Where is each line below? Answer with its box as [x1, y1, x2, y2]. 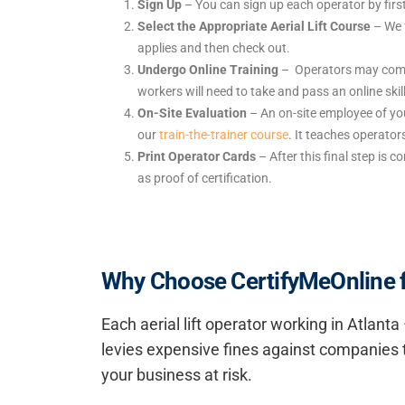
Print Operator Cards [137, 149, 256, 164]
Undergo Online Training [137, 62, 278, 77]
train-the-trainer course [159, 127, 288, 142]
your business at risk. [101, 365, 252, 385]
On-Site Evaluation [137, 106, 247, 120]
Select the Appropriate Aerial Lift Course [137, 19, 373, 33]
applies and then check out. [137, 41, 290, 55]
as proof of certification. [137, 171, 272, 185]
